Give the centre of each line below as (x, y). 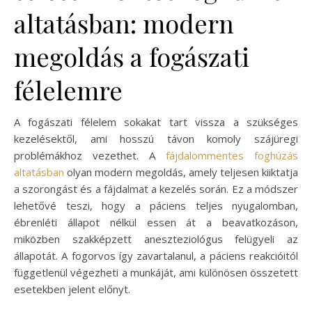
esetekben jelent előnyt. (72, 289)
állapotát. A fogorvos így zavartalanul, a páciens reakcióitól (156, 256)
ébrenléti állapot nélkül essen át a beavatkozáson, (156, 223)
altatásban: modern (124, 23)
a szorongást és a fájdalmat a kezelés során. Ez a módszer (156, 189)
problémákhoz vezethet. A (90, 156)
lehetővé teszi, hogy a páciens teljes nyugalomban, (156, 206)
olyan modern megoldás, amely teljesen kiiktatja (181, 172)
